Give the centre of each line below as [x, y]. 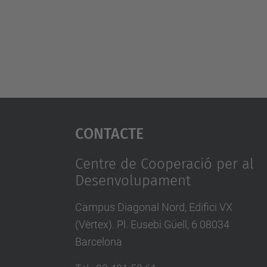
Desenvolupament [133, 181]
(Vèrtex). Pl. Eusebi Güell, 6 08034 [152, 224]
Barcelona [98, 242]
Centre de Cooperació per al [164, 164]
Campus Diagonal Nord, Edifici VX [153, 207]
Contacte [109, 132]
